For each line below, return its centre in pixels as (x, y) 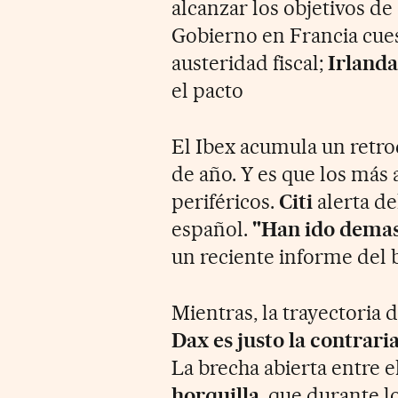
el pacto (208, 90)
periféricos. (226, 201)
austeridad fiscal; (250, 63)
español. (212, 229)
